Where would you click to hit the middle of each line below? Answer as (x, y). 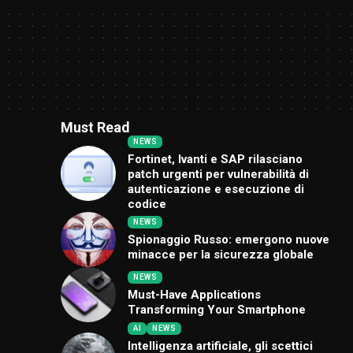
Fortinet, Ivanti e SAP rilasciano (216, 159)
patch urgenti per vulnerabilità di (219, 174)
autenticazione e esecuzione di (216, 189)
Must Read (96, 127)
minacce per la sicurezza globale (221, 255)
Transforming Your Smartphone (217, 310)
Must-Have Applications (195, 295)
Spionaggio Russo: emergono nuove (229, 240)
